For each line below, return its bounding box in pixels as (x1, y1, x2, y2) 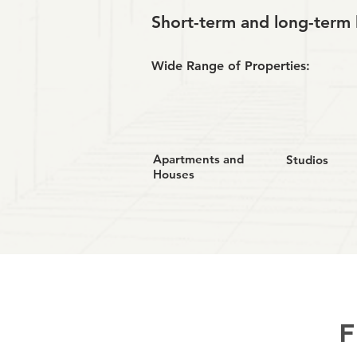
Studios (285, 152, 328, 167)
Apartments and (152, 151, 244, 167)
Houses (152, 167, 194, 182)
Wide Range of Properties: (151, 58, 310, 73)
